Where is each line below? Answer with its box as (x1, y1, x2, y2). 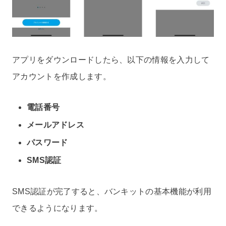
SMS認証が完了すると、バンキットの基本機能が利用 (12, 187, 211, 196)
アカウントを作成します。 (12, 72, 111, 81)
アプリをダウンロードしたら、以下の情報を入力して (12, 55, 210, 64)
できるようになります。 (12, 204, 103, 213)
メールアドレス (27, 120, 84, 129)
